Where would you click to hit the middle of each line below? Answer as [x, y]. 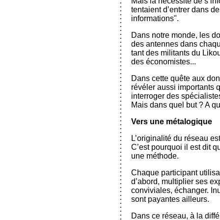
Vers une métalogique [172, 122]
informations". [155, 18]
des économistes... [164, 62]
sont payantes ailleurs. [170, 199]
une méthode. [155, 156]
